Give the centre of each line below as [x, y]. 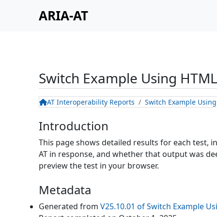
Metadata [65, 190]
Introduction [74, 126]
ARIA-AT [63, 15]
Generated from [70, 206]
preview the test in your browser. [99, 166]
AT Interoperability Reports [91, 102]
